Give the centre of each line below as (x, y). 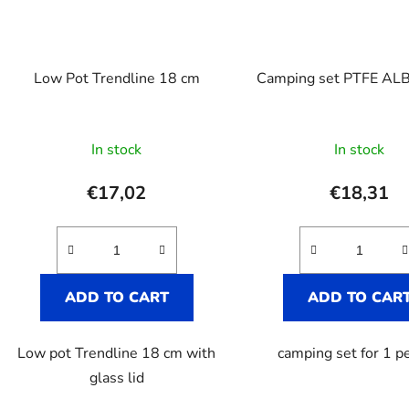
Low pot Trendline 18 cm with (117, 353)
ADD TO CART (116, 297)
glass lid (116, 378)
